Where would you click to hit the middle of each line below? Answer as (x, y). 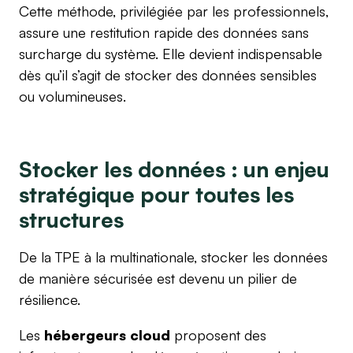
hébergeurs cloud (107, 334)
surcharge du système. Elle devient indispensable (171, 53)
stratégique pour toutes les (156, 194)
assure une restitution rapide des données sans (164, 32)
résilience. (50, 299)
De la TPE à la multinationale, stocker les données (173, 256)
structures (71, 219)
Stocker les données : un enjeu (174, 169)
